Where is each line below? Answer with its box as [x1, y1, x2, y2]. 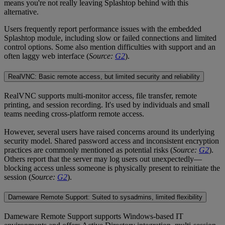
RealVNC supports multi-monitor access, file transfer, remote [4, 91, 197, 100]
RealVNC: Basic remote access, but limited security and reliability [8, 72, 200, 80]
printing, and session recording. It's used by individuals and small [4, 100, 209, 109]
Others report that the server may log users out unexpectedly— [4, 154, 202, 163]
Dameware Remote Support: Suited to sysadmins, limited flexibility [8, 193, 202, 201]
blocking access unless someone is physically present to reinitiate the [4, 163, 220, 172]
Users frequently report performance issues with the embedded [4, 25, 201, 34]
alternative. [4, 8, 39, 17]
